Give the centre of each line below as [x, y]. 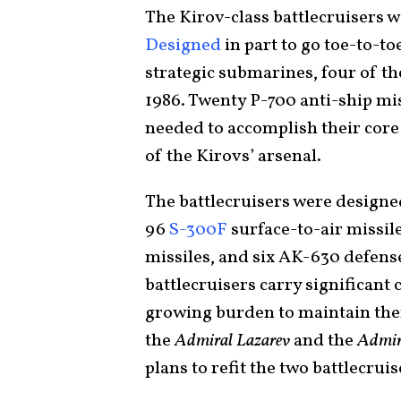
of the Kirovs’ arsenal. [235, 156]
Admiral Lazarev [234, 341]
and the [324, 341]
